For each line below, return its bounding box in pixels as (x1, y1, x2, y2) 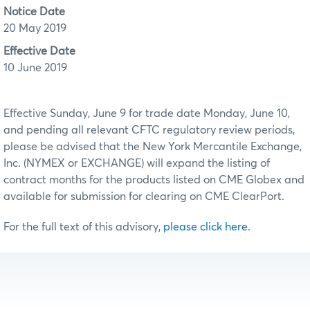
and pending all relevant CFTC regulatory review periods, (3, 124, 295, 136)
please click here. (163, 221, 250, 232)
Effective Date (3, 45, 75, 57)
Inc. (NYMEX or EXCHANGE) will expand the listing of (3, 157, 270, 169)
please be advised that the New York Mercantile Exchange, (3, 140, 302, 152)
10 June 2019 (3, 62, 67, 73)
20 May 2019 (3, 23, 66, 35)
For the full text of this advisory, (3, 221, 163, 232)
